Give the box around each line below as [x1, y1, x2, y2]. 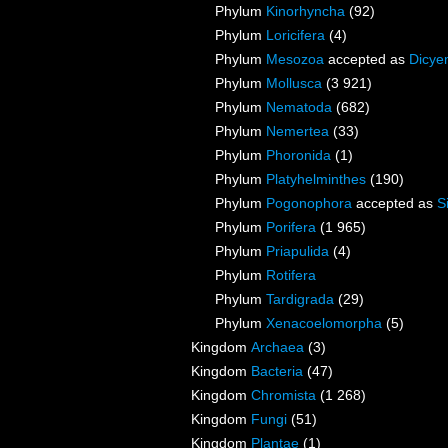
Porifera [266, 219, 316, 236]
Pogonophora [266, 195, 352, 212]
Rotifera [266, 267, 316, 284]
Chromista [251, 387, 316, 404]
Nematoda [266, 99, 332, 116]
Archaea [251, 339, 304, 356]
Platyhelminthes [266, 171, 366, 188]
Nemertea [266, 123, 329, 140]
